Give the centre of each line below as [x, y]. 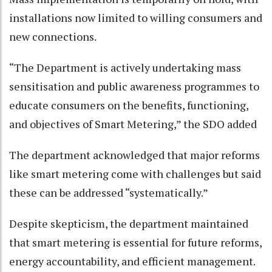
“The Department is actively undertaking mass [125, 68]
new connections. [54, 37]
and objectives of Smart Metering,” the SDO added [133, 124]
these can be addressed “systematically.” [110, 193]
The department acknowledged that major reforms [134, 155]
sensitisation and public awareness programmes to [134, 87]
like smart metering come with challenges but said [135, 174]
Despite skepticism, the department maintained [129, 224]
